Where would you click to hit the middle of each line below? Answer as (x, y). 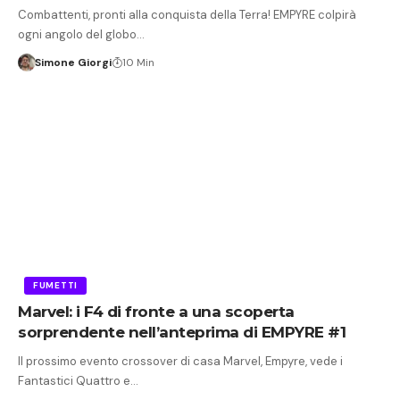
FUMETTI (55, 286)
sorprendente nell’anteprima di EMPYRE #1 (182, 333)
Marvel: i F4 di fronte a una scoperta (156, 312)
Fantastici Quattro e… (78, 381)
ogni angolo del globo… (81, 34)
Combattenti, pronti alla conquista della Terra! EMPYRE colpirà (187, 14)
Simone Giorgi (73, 62)
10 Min (138, 62)
